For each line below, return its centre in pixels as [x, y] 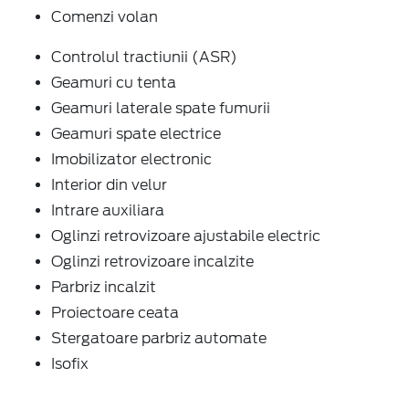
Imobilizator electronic [131, 159]
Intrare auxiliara [108, 210]
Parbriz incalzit [104, 287]
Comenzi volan [105, 16]
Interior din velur [109, 184]
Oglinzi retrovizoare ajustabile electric [186, 236]
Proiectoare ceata [115, 312]
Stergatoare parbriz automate [159, 338]
